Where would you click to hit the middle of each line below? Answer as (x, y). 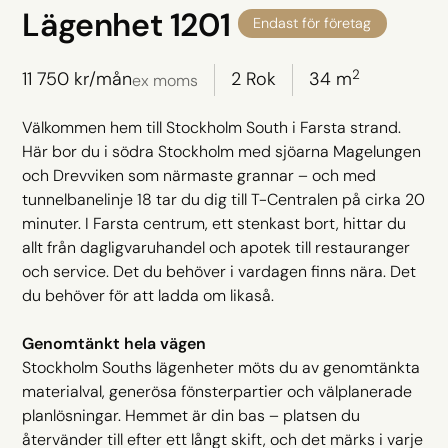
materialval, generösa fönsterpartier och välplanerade (217, 391)
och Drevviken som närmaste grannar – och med (199, 175)
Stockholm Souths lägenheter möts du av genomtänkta (221, 367)
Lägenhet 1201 (126, 24)
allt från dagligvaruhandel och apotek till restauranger (216, 247)
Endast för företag (312, 22)
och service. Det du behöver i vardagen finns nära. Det (219, 271)
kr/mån (101, 79)
